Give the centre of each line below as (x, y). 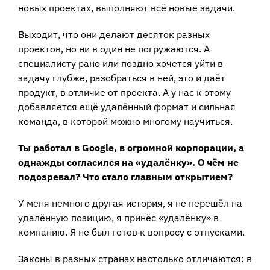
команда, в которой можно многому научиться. (125, 121)
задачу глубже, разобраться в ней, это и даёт (122, 77)
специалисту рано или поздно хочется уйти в (121, 63)
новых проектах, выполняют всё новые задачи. (127, 8)
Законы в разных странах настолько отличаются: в (135, 258)
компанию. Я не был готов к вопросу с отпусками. (131, 232)
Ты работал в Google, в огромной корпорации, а (131, 147)
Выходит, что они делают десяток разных (114, 34)
